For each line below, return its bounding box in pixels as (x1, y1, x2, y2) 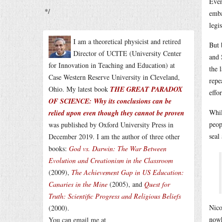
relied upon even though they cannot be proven (49, 108, 184, 118)
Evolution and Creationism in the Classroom (49, 156, 173, 165)
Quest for (144, 179, 170, 189)
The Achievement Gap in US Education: (71, 167, 184, 177)
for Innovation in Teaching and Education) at (49, 60, 175, 70)
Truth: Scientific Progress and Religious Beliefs (49, 191, 181, 201)
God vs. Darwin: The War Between (69, 144, 166, 153)
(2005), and (108, 179, 144, 189)
